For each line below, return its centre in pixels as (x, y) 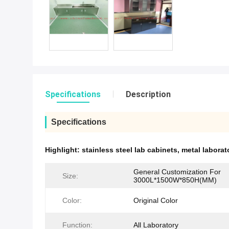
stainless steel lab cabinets (130, 150)
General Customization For (177, 172)
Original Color (156, 200)
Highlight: (63, 150)
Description (148, 94)
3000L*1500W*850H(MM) (175, 180)
